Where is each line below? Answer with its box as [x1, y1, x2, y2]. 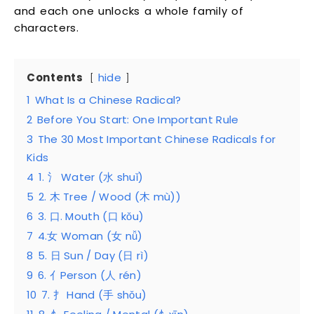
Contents [27, 69, 83, 85]
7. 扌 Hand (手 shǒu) [41, 287, 147, 302]
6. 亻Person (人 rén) [37, 267, 142, 282]
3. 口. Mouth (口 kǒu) [37, 208, 144, 224]
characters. [14, 20, 79, 35]
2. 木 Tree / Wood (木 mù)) [38, 189, 181, 204]
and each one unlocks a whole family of [14, 3, 244, 18]
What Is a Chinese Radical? [34, 92, 182, 107]
